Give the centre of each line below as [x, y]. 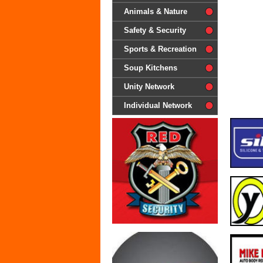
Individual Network [158, 105]
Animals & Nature [156, 11]
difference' [131, 11]
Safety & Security [155, 30]
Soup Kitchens [151, 68]
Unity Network [149, 87]
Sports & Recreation [160, 49]
